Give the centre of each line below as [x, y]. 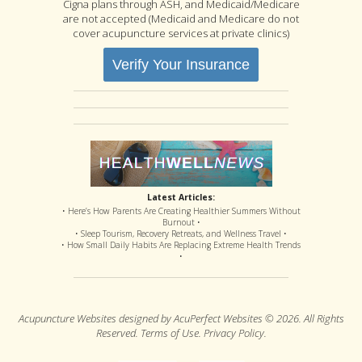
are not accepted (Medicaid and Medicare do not [181, 18]
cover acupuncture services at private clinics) [181, 33]
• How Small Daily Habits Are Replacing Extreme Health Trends [181, 244]
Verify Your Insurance [181, 64]
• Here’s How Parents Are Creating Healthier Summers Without [181, 210]
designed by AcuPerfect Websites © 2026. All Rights [230, 318]
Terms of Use [169, 333]
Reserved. [118, 333]
